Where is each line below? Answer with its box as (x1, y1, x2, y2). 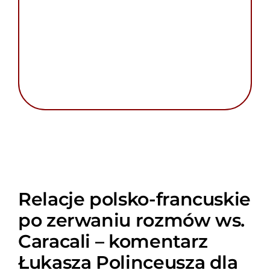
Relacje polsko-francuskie (17, 187, 251, 210)
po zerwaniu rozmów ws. (17, 209, 245, 231)
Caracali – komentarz (17, 230, 208, 252)
